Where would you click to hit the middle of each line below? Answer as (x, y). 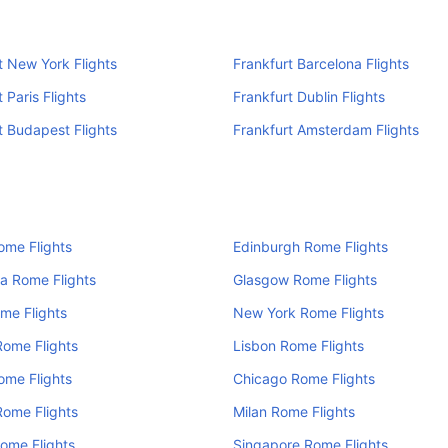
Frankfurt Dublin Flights (308, 96)
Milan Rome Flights (293, 411)
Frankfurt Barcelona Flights (320, 63)
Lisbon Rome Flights (298, 345)
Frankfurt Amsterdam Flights (325, 129)
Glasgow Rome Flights (304, 279)
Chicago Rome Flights (303, 378)
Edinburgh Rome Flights (310, 246)
